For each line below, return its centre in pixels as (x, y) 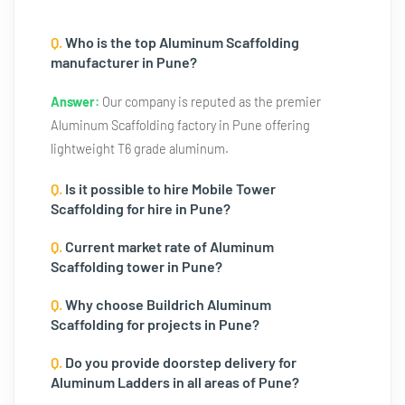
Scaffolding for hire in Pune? (141, 208)
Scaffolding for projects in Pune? (155, 324)
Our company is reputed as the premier (210, 102)
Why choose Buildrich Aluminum (167, 304)
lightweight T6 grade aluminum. (140, 149)
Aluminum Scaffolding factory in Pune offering (180, 125)
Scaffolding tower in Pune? (137, 266)
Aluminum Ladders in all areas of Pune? (175, 382)
